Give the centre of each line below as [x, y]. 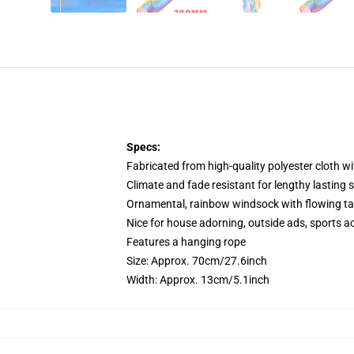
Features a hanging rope [186, 242]
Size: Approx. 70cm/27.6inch [197, 261]
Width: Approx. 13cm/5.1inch [198, 280]
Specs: [143, 147]
